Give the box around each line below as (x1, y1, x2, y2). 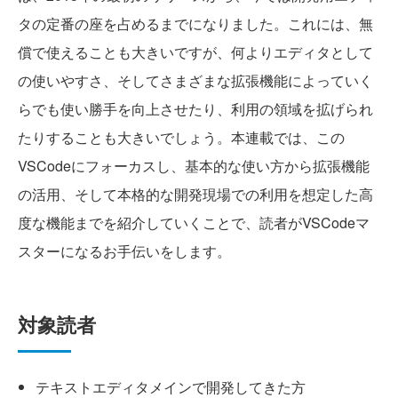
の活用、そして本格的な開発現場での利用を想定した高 (18, 183, 373, 204)
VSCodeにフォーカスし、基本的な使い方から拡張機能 (18, 155, 370, 176)
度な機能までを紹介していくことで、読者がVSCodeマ (18, 211, 370, 233)
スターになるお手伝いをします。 (18, 240, 231, 261)
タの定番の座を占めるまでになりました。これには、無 (18, 12, 373, 34)
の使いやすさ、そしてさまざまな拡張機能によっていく (18, 69, 373, 91)
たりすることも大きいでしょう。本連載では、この (18, 126, 345, 147)
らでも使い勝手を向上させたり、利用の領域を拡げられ (18, 98, 373, 119)
